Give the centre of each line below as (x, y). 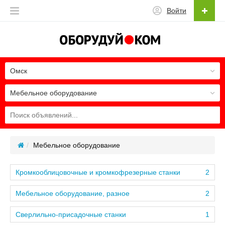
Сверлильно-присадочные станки (71, 214)
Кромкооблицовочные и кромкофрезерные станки (98, 172)
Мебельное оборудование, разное (73, 193)
